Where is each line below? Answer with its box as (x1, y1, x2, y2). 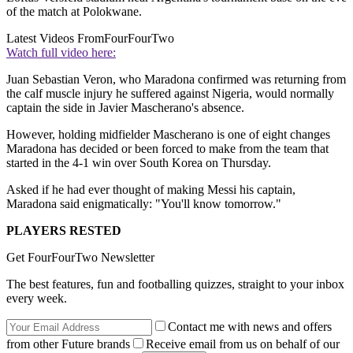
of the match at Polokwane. (6, 5, 142, 19)
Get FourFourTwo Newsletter (6, 251, 154, 265)
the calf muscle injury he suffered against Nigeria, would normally (6, 87, 334, 101)
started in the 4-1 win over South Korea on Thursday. (6, 156, 271, 170)
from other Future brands (6, 337, 130, 351)
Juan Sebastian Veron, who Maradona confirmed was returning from (6, 72, 346, 87)
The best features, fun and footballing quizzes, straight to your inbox (6, 277, 344, 292)
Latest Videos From (6, 32, 104, 46)
